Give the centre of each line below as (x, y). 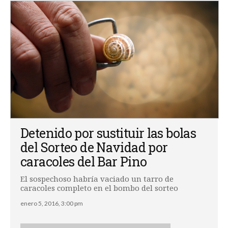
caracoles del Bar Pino (84, 161)
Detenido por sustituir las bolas (108, 133)
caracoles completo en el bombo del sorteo (99, 188)
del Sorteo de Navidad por (94, 147)
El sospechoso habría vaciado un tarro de (97, 178)
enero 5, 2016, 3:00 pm (52, 203)
